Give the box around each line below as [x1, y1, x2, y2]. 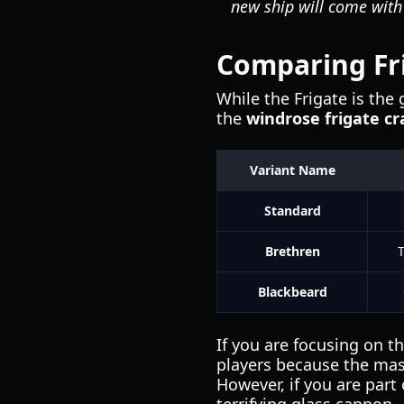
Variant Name [249, 161, 335, 179]
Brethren [264, 243, 320, 260]
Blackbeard [257, 283, 327, 300]
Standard [263, 202, 321, 219]
